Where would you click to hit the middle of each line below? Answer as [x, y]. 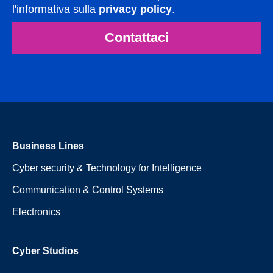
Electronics [36, 211]
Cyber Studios [45, 250]
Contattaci [136, 37]
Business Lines [48, 146]
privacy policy [135, 9]
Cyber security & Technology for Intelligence [107, 168]
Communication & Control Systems [88, 190]
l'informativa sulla [55, 9]
